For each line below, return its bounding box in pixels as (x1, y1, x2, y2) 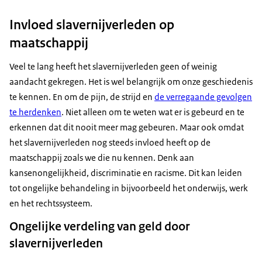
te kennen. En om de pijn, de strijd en (9, 91, 154, 103)
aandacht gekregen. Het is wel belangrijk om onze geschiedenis (9, 76, 253, 88)
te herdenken (9, 106, 61, 118)
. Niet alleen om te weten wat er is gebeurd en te (61, 106, 244, 118)
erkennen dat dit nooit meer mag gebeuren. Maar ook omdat (9, 122, 244, 133)
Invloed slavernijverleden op (9, 16, 174, 34)
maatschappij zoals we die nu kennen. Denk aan (9, 152, 194, 164)
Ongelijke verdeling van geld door (9, 219, 190, 235)
